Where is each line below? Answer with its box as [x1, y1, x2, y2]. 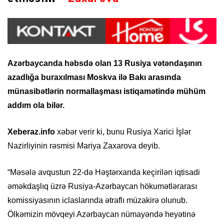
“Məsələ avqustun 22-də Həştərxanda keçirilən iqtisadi [7, 167, 200, 176]
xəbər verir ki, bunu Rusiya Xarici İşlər [55, 127, 191, 136]
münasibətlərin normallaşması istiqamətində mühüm [7, 86, 205, 95]
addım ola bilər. [7, 100, 64, 109]
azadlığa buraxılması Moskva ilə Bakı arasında [7, 72, 181, 81]
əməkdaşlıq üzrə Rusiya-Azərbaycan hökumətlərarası [7, 181, 197, 190]
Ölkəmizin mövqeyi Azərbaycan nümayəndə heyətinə [7, 209, 195, 218]
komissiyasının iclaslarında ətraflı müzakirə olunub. [7, 195, 187, 204]
